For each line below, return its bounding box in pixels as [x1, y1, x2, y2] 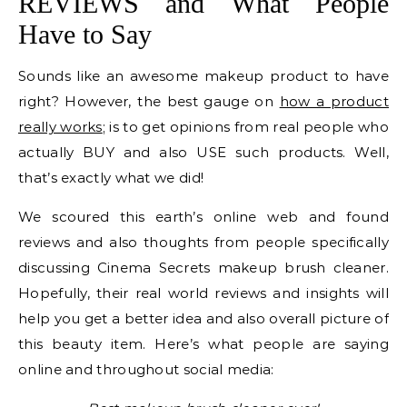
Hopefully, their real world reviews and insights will [18, 284, 389, 302]
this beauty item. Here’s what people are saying [18, 335, 389, 352]
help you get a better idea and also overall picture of [18, 310, 389, 327]
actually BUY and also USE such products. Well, [18, 144, 389, 161]
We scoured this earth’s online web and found [18, 208, 389, 225]
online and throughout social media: [18, 361, 274, 378]
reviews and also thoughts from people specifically [18, 233, 389, 251]
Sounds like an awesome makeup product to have [18, 67, 389, 84]
